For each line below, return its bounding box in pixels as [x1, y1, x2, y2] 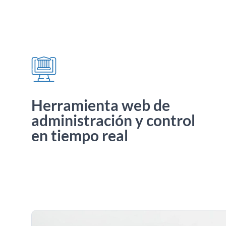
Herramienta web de [31, 96, 170, 114]
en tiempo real [31, 126, 128, 144]
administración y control [31, 111, 195, 129]
